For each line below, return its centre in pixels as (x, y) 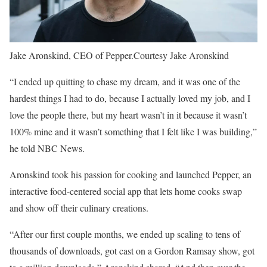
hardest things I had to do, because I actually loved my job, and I (130, 98)
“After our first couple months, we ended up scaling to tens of (125, 234)
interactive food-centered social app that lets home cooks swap (126, 191)
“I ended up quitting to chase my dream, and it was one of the (125, 82)
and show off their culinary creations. (79, 208)
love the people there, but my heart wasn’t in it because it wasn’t (128, 115)
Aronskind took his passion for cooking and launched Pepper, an (131, 175)
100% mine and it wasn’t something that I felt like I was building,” (133, 132)
